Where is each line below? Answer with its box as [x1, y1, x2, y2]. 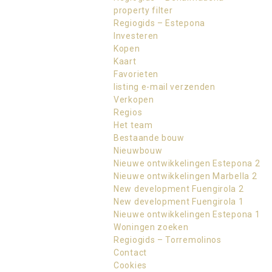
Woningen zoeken [114, 222, 189, 232]
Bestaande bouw [114, 133, 185, 143]
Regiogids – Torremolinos [114, 235, 222, 245]
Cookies [114, 260, 147, 270]
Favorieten [114, 69, 158, 79]
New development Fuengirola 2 [114, 184, 244, 194]
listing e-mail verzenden [114, 82, 216, 92]
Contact [114, 248, 147, 257]
